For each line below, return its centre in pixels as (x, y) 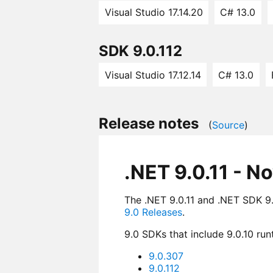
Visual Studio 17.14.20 (154, 12)
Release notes (149, 123)
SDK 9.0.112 (140, 51)
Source (228, 125)
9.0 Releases (153, 212)
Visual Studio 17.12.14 (153, 75)
